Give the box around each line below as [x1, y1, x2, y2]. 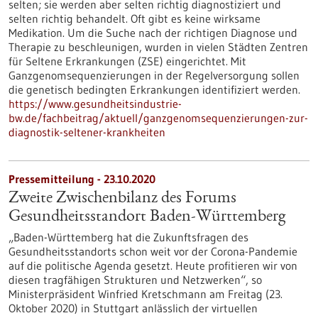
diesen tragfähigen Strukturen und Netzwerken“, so [9, 273, 262, 287]
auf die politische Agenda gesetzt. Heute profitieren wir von [9, 258, 297, 273]
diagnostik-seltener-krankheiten [9, 125, 165, 139]
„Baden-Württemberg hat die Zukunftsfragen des [9, 230, 248, 244]
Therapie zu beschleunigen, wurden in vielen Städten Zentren [9, 40, 308, 54]
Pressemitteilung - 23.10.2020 [9, 172, 155, 186]
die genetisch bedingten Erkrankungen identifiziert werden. [9, 82, 300, 97]
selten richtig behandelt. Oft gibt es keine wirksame [9, 11, 261, 26]
